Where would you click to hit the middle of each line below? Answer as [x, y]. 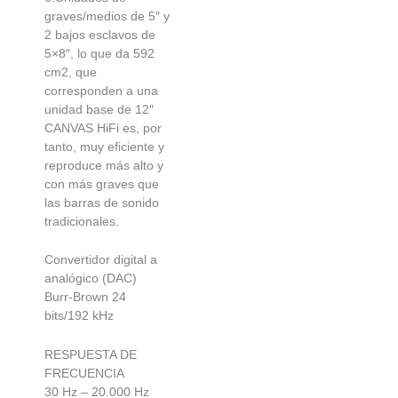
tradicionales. [82, 221]
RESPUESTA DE [91, 354]
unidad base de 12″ [99, 109]
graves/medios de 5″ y [107, 16]
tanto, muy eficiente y [104, 146]
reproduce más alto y [104, 165]
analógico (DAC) [91, 279]
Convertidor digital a [101, 260]
